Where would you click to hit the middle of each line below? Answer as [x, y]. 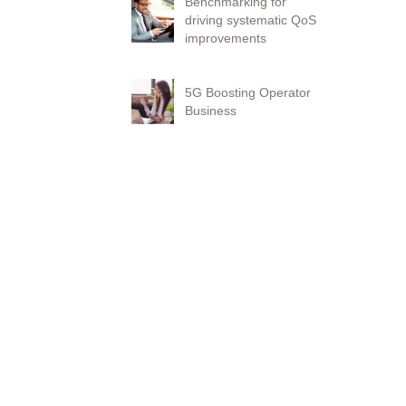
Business [211, 111]
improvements [226, 38]
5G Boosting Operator [248, 92]
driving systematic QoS [251, 20]
